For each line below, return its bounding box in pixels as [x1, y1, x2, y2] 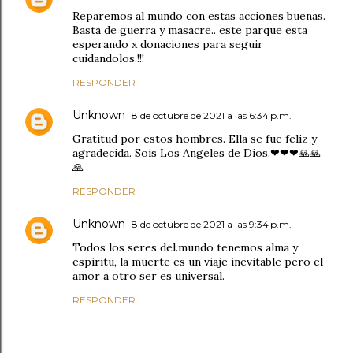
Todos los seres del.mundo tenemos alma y [72, 240, 298, 255]
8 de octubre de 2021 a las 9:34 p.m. [132, 217, 292, 230]
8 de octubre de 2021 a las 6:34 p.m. [132, 109, 292, 121]
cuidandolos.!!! [72, 50, 144, 65]
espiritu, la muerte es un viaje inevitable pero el [72, 254, 323, 269]
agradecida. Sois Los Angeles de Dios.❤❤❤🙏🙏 [72, 145, 321, 160]
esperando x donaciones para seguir [72, 36, 263, 51]
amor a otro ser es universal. [72, 268, 225, 283]
